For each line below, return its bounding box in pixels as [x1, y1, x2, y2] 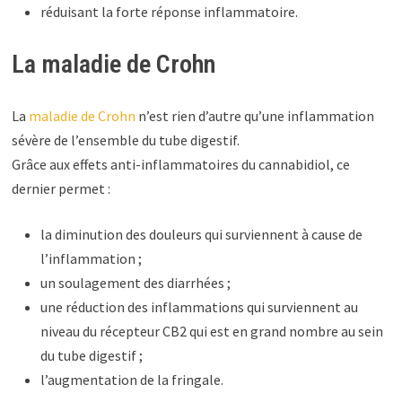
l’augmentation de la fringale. [40, 370, 224, 389]
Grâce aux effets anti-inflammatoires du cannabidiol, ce [12, 154, 351, 173]
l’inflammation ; [40, 249, 143, 267]
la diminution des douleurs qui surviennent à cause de [40, 224, 363, 243]
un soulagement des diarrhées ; [40, 273, 232, 292]
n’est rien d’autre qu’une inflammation [135, 106, 375, 125]
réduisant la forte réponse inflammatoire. [40, 2, 299, 21]
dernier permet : [12, 179, 111, 197]
